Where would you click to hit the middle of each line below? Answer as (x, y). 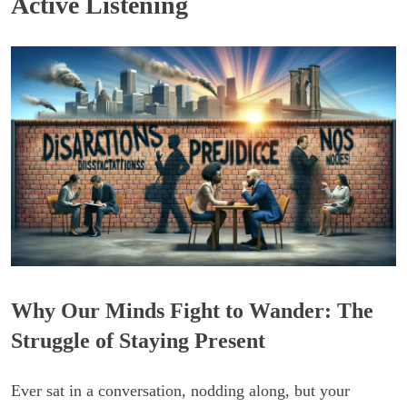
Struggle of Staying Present (138, 341)
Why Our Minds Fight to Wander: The (192, 311)
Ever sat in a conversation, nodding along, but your (180, 391)
